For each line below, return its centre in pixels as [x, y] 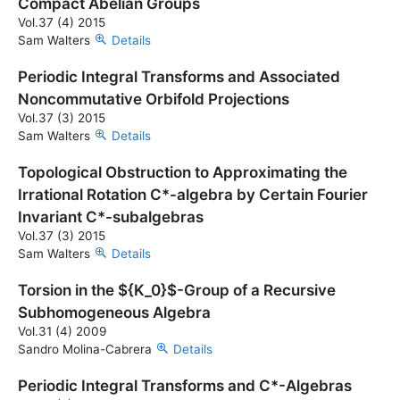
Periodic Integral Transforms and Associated [179, 77]
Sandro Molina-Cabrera [87, 349]
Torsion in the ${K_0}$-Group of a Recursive [177, 290]
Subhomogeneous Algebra [114, 312]
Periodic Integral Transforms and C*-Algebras [185, 386]
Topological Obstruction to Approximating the [183, 172]
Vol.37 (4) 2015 [62, 22]
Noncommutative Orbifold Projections [154, 99]
